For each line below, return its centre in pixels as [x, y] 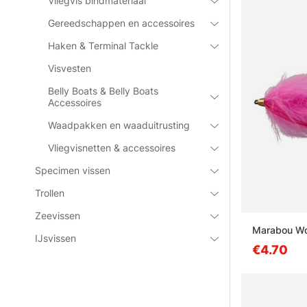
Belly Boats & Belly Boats [103, 91]
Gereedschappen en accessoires [122, 23]
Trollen [50, 193]
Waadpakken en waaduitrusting [119, 125]
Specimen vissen [73, 170]
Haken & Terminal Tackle [103, 46]
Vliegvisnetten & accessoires [112, 148]
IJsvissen [56, 238]
